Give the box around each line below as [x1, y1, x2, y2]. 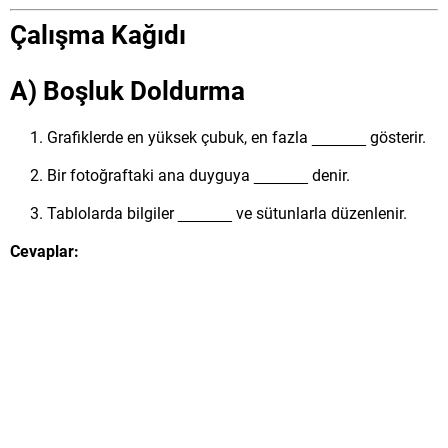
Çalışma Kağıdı [10, 17, 186, 51]
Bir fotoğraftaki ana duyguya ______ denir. [47, 164, 350, 185]
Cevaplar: [10, 240, 79, 261]
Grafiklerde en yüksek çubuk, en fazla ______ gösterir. [47, 126, 426, 147]
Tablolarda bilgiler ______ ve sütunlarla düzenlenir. [47, 202, 407, 223]
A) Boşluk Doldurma [10, 73, 245, 107]
